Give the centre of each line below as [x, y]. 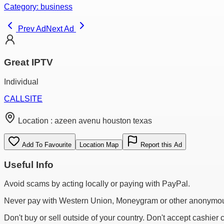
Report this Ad [160, 144]
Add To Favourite [46, 144]
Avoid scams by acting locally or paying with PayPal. [97, 184]
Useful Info [29, 164]
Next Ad [61, 29]
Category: [22, 7]
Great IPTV [28, 62]
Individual [21, 81]
